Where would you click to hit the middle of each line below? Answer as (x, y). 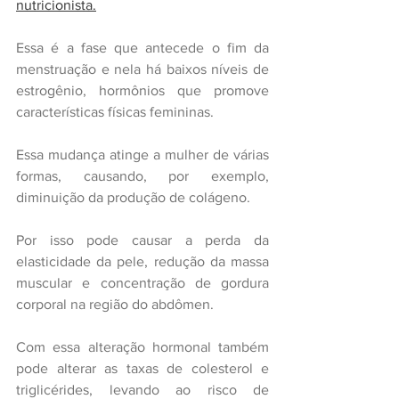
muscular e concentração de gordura (142, 283)
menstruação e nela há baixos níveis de (142, 69)
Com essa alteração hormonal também (142, 347)
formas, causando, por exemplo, (142, 176)
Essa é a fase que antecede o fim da (142, 48)
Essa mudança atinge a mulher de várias (142, 155)
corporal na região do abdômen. (115, 305)
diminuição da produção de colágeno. (133, 198)
